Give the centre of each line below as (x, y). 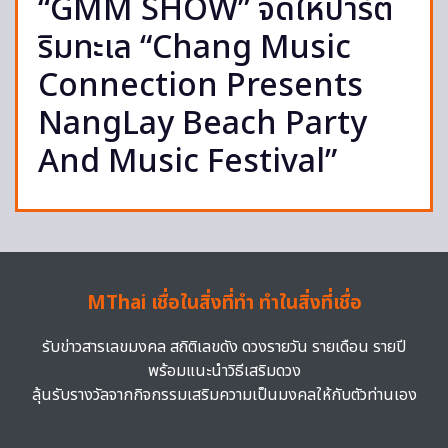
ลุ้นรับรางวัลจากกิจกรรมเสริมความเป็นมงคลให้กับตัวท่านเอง (224, 395)
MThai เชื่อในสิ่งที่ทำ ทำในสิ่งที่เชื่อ (224, 303)
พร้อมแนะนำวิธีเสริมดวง (224, 371)
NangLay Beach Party (202, 124)
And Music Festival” (187, 162)
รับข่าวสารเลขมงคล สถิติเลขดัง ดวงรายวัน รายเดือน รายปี (224, 347)
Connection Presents (200, 86)
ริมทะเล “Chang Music (194, 48)
